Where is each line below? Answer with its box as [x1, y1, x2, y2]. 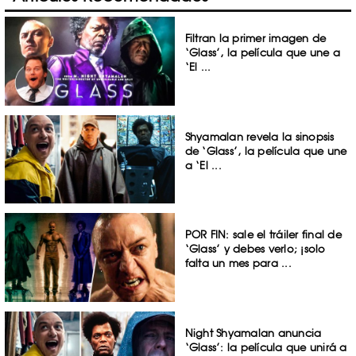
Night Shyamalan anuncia [184, 327, 322, 340]
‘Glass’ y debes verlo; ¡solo [184, 242, 326, 256]
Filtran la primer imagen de [184, 32, 327, 44]
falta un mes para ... [184, 257, 292, 270]
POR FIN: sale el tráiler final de [184, 228, 342, 242]
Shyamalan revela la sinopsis [184, 130, 335, 143]
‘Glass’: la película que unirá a [184, 341, 347, 354]
